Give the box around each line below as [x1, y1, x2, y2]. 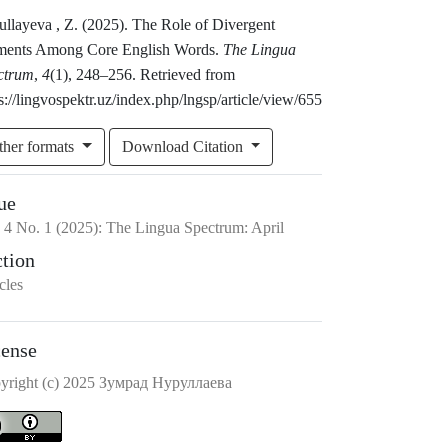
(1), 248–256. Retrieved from [50, 66, 235, 83]
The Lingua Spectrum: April [106, 219, 284, 236]
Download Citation [121, 138, 247, 155]
